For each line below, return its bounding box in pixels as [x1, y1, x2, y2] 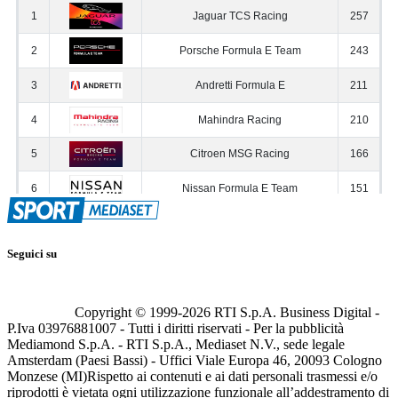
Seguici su [7, 246, 57, 260]
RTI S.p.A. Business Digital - [211, 304, 379, 320]
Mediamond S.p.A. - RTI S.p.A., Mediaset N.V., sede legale [7, 336, 345, 352]
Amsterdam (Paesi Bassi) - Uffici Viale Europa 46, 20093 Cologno [7, 352, 382, 368]
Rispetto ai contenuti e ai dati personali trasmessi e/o [87, 368, 378, 384]
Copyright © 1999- [75, 304, 182, 320]
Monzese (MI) [7, 368, 87, 384]
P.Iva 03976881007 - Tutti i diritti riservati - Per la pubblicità [7, 320, 344, 336]
